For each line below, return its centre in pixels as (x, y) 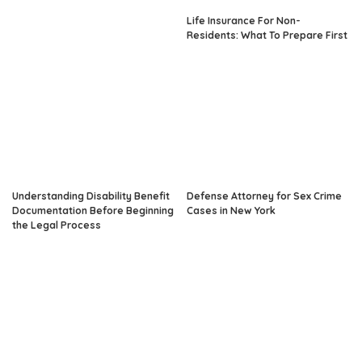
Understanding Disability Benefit (91, 196)
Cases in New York (231, 211)
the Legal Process (57, 225)
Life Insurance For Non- (244, 20)
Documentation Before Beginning (93, 211)
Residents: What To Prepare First (267, 35)
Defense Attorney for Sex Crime (264, 196)
